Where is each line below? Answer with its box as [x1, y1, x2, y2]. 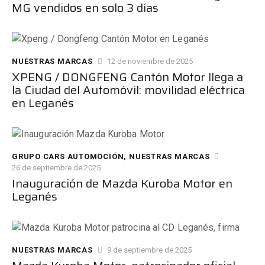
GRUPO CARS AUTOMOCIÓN [12, 152, 124, 161]
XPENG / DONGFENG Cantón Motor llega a [12, 67, 243, 86]
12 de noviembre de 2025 [107, 57, 193, 66]
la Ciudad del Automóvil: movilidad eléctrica [12, 80, 245, 99]
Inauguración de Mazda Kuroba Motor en [12, 174, 232, 193]
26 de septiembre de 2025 [12, 163, 101, 172]
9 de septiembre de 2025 [107, 245, 192, 254]
